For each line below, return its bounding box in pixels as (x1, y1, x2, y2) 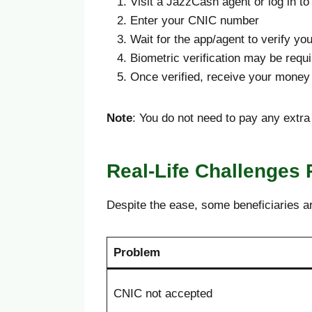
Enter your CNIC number (130, 14, 259, 28)
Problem (113, 246, 160, 260)
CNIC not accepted (113, 287, 212, 301)
